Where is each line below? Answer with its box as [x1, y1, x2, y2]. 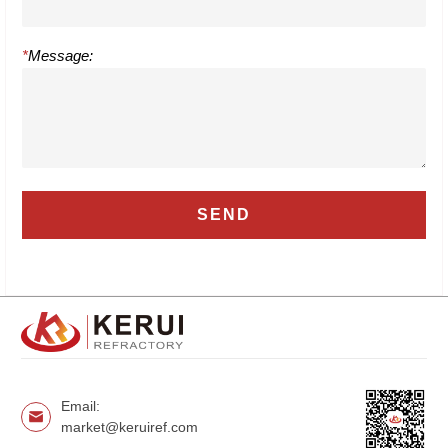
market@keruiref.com [61, 418, 198, 435]
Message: [28, 46, 93, 64]
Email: [61, 397, 100, 414]
